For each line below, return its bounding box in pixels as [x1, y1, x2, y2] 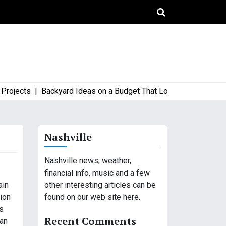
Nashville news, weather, [44, 156, 131, 165]
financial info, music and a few [44, 168, 150, 178]
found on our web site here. [44, 192, 140, 202]
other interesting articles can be [44, 180, 156, 190]
